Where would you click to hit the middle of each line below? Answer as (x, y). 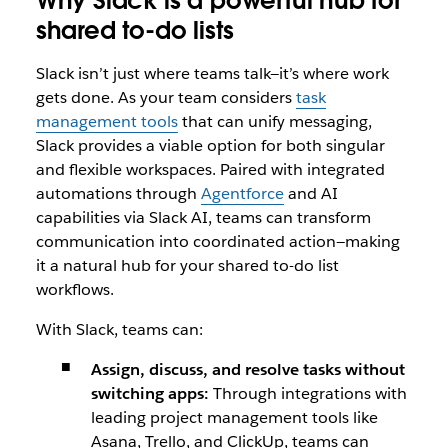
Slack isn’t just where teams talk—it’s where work (212, 73)
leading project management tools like (234, 417)
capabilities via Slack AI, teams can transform (203, 217)
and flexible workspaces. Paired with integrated (210, 169)
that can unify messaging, (274, 121)
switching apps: (151, 393)
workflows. (74, 289)
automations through (118, 193)
